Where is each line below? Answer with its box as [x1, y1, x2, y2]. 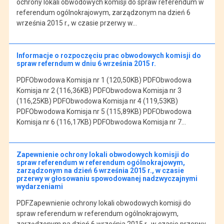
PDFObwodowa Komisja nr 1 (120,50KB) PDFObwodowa [16, 75, 191, 84]
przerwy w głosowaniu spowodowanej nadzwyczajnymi [16, 174, 197, 182]
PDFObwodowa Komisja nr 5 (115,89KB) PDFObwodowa [16, 107, 191, 115]
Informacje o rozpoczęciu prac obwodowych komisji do [16, 51, 201, 59]
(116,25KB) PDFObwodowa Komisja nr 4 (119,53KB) [16, 96, 178, 105]
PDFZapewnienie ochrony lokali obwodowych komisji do [16, 198, 191, 207]
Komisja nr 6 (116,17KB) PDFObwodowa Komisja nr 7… [16, 117, 186, 126]
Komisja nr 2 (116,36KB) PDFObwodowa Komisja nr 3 [16, 86, 181, 94]
